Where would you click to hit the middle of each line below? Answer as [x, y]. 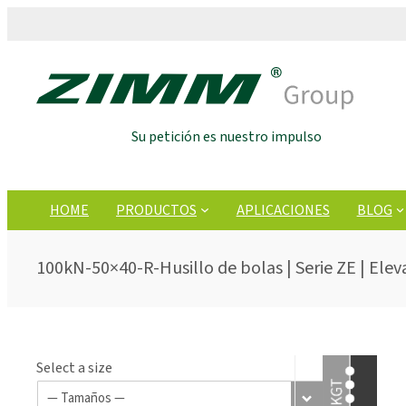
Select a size [74, 367]
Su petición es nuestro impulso [227, 137]
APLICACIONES [283, 210]
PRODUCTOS [156, 210]
